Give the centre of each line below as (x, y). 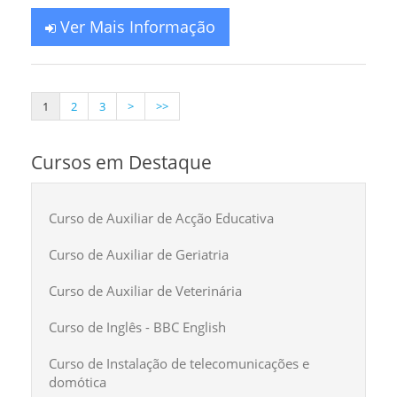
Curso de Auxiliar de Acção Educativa (161, 218)
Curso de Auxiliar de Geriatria (139, 254)
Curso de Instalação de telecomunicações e (179, 363)
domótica (78, 382)
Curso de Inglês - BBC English (137, 327)
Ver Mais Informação (136, 27)
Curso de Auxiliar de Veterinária (145, 291)
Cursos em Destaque (121, 162)
